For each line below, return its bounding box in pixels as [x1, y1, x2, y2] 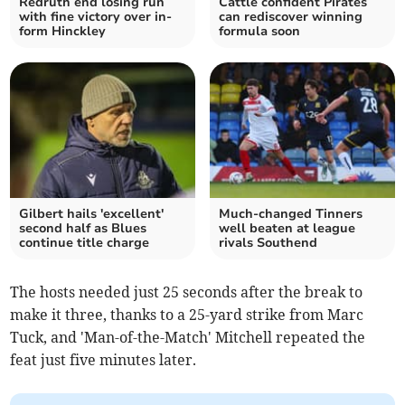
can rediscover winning [219, 8, 363, 25]
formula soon [219, 23, 300, 40]
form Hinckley [19, 23, 107, 40]
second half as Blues [19, 220, 147, 237]
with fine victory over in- [19, 8, 173, 25]
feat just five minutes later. [10, 351, 197, 369]
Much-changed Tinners [219, 205, 363, 222]
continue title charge [19, 234, 150, 251]
